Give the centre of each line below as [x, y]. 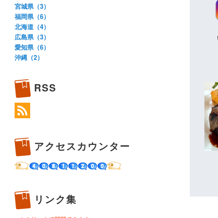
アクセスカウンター [82, 146]
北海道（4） [32, 26]
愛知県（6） [32, 47]
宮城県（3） [32, 6]
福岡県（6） [32, 16]
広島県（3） [32, 36]
